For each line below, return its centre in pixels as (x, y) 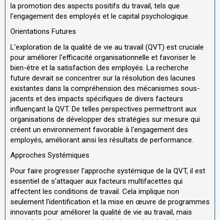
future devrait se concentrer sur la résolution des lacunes (103, 78)
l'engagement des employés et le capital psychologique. (100, 16)
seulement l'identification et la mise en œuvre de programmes (110, 202)
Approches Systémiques (50, 155)
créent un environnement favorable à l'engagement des (99, 129)
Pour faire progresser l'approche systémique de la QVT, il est (108, 171)
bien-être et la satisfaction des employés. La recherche (99, 68)
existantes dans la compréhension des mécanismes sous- (105, 88)
